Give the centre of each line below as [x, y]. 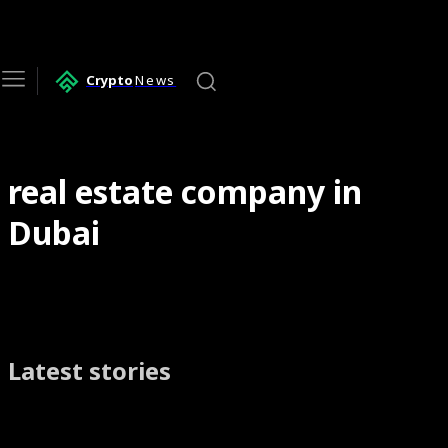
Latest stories [89, 370]
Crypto [109, 80]
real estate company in [185, 191]
